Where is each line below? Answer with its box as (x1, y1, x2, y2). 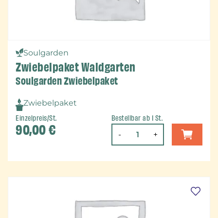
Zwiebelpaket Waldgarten (16, 58, 136, 76)
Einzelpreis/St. (16, 112, 57, 124)
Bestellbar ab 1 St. (111, 112, 163, 124)
